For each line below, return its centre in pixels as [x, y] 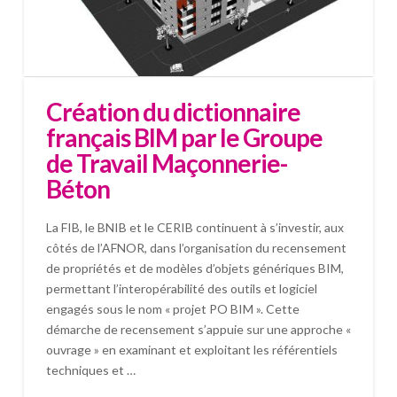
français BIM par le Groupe [184, 137]
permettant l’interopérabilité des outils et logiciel [181, 289]
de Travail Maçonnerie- [167, 163]
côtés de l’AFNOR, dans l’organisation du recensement [196, 248]
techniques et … [90, 370]
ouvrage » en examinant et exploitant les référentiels [191, 350]
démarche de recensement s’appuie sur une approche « [198, 330]
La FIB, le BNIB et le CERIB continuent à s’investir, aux [195, 228]
